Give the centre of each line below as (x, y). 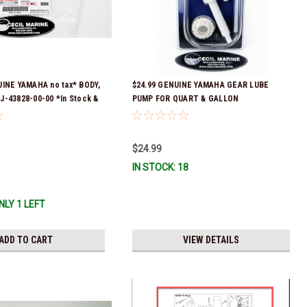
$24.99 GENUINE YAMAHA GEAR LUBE (200, 85)
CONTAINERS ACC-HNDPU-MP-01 (195, 113)
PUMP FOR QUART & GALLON (185, 99)
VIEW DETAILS (211, 240)
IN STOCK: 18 (160, 168)
